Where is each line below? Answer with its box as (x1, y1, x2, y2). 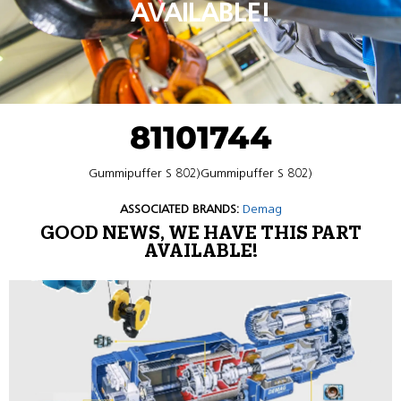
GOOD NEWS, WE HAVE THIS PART (39, 225, 362, 243)
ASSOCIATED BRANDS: (119, 201, 239, 217)
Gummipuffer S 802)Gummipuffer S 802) (89, 166, 312, 181)
